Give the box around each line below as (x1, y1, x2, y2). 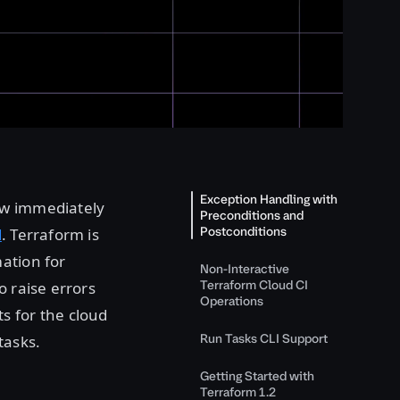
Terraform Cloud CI (200, 277, 308, 293)
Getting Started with (200, 368, 314, 384)
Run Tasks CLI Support (200, 330, 328, 346)
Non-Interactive (200, 261, 289, 277)
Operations (200, 293, 263, 309)
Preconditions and (200, 207, 304, 223)
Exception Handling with (200, 191, 337, 207)
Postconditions (200, 223, 287, 239)
